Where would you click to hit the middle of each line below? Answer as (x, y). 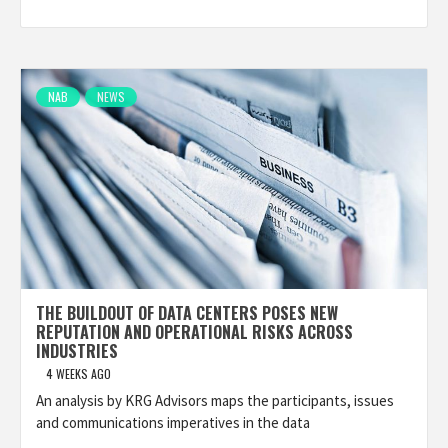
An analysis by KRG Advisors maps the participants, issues (215, 400)
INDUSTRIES (77, 351)
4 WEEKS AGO (78, 373)
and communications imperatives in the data (173, 422)
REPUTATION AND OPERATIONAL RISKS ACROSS (194, 332)
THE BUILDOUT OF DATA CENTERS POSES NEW (187, 313)
